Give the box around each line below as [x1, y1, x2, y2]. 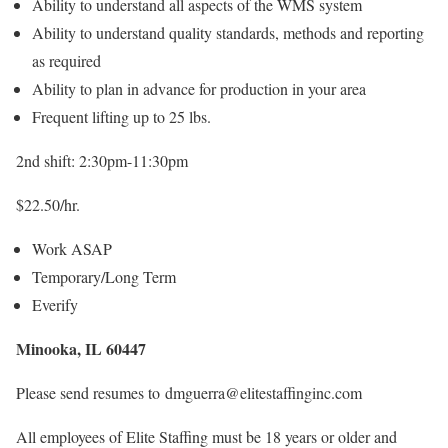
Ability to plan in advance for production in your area [32, 77, 366, 99]
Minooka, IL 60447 [16, 336, 146, 360]
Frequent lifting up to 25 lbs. [32, 105, 211, 127]
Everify [32, 293, 78, 315]
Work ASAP [32, 237, 112, 259]
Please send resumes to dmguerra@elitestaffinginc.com [16, 381, 362, 403]
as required [32, 49, 101, 71]
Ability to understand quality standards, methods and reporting [32, 21, 424, 43]
